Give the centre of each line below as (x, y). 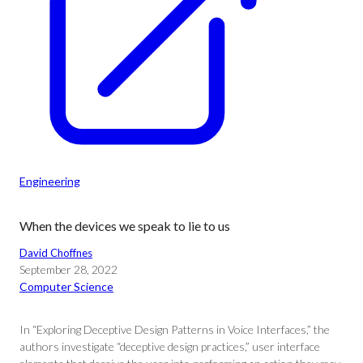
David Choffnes (56, 253)
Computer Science (66, 286)
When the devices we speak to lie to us (125, 226)
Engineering (50, 181)
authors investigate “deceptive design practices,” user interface (170, 346)
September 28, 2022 (68, 269)
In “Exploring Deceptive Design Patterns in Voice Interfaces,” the (175, 329)
